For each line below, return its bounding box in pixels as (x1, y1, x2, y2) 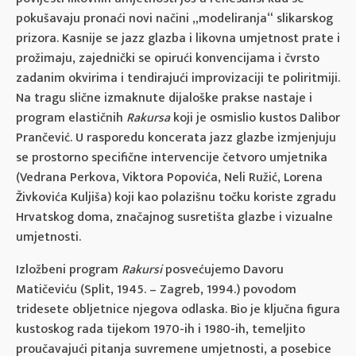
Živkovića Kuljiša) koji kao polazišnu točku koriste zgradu (16, 186, 336, 208)
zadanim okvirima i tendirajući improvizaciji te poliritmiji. (16, 67, 340, 89)
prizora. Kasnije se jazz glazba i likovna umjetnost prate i (16, 27, 340, 49)
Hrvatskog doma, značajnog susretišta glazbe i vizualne (16, 206, 333, 228)
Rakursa (126, 106, 170, 129)
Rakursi (122, 258, 162, 281)
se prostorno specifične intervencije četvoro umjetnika (16, 146, 327, 168)
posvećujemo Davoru (162, 258, 284, 281)
